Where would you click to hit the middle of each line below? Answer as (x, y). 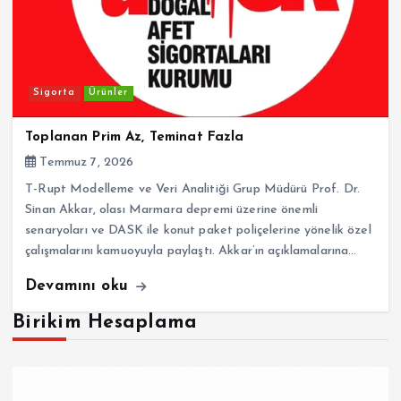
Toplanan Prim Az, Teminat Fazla (135, 137)
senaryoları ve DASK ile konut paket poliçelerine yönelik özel (198, 230)
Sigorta (55, 93)
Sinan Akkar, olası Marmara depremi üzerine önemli (172, 209)
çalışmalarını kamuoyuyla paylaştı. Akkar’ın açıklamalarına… (191, 251)
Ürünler (109, 93)
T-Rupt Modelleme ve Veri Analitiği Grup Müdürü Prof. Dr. (193, 189)
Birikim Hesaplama (105, 322)
